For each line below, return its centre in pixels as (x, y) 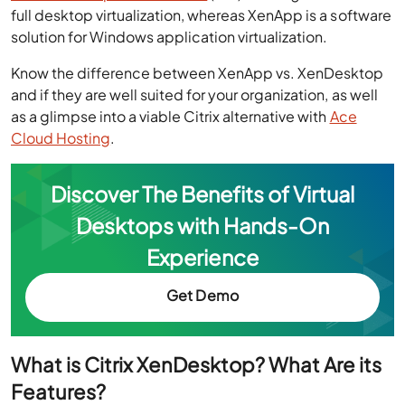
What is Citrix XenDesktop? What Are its (197, 364)
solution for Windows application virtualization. (171, 37)
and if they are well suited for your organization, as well (194, 94)
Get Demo (202, 296)
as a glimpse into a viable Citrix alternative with (170, 116)
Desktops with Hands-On (202, 226)
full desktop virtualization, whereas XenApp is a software (201, 15)
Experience (202, 257)
